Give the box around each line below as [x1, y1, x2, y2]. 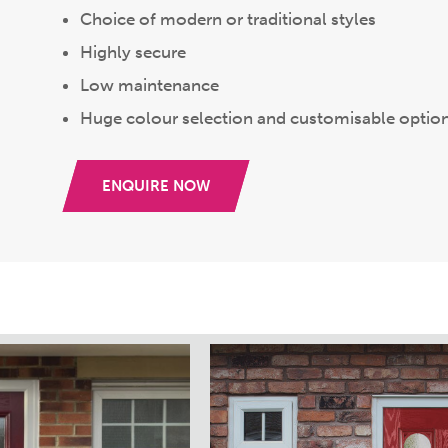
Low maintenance [80, 75, 223, 95]
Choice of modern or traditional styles [80, 9, 380, 29]
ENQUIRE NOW [102, 177, 210, 195]
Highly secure [80, 42, 186, 62]
